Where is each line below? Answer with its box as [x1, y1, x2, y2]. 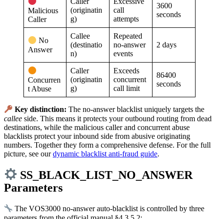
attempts [113, 15, 139, 23]
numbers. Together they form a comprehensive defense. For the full [4, 140, 211, 149]
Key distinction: [15, 105, 67, 114]
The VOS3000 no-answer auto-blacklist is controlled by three [13, 204, 205, 213]
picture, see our [4, 149, 53, 158]
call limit [113, 84, 140, 93]
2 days [156, 41, 176, 49]
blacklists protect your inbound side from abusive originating [4, 131, 190, 140]
